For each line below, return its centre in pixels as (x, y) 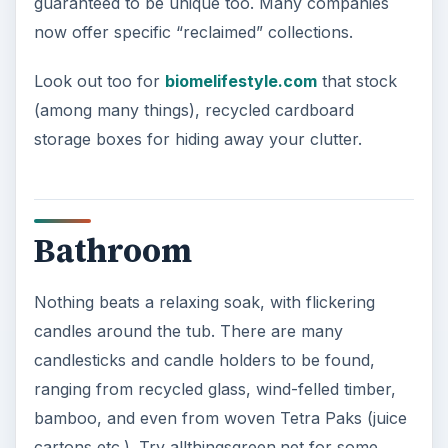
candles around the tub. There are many (188, 330)
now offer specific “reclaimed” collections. (193, 32)
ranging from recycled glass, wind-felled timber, (214, 388)
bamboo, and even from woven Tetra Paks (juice (220, 417)
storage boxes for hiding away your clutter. (197, 139)
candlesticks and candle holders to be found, (204, 359)
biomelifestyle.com (240, 81)
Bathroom (112, 251)
